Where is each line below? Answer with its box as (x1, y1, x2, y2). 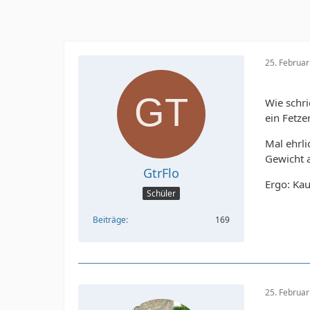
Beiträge (93, 214, 126, 226)
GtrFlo (143, 164, 179, 181)
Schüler (147, 188, 176, 200)
